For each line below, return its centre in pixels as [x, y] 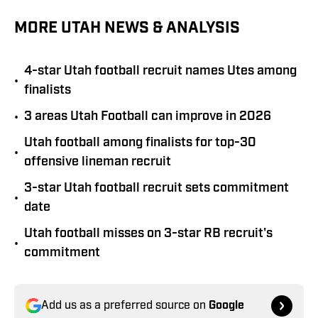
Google [226, 306]
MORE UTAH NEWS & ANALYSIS [127, 29]
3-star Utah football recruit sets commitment [157, 189]
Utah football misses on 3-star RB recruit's [148, 234]
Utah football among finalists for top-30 [140, 143]
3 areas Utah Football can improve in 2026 [148, 117]
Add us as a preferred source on [125, 306]
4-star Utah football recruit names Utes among [160, 72]
